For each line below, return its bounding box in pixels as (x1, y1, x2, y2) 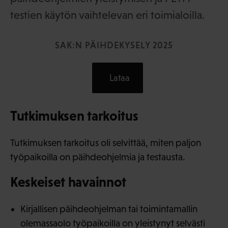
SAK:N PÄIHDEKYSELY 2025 (55, 40, 173, 50)
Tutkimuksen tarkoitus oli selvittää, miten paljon (10, 137, 201, 148)
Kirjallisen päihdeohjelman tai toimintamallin (20, 203, 197, 214)
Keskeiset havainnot (10, 174, 126, 190)
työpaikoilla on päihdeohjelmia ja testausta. (10, 151, 185, 162)
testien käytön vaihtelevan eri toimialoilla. (10, 8, 207, 21)
